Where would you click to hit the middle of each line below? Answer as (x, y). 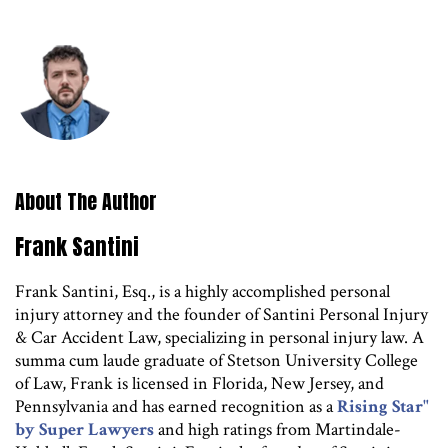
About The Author (86, 201)
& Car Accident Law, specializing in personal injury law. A (219, 337)
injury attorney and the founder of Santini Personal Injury (221, 314)
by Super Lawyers (84, 429)
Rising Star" (383, 406)
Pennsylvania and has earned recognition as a (176, 406)
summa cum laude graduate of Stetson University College (216, 360)
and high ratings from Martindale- (277, 429)
